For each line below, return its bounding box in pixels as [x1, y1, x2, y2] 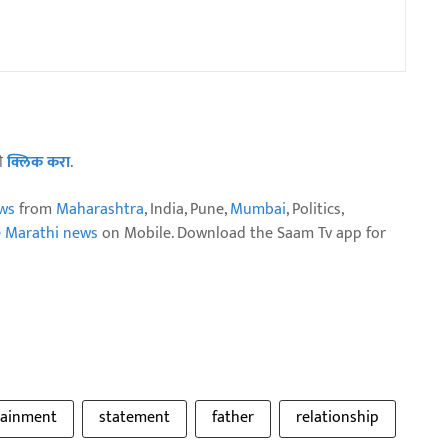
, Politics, [286, 195, 343, 223]
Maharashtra [56, 195, 144, 223]
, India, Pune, [144, 195, 230, 223]
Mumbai [230, 195, 286, 223]
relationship [296, 403, 379, 431]
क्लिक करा [7, 148, 70, 176]
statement [99, 403, 170, 431]
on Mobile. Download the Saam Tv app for [98, 219, 386, 247]
